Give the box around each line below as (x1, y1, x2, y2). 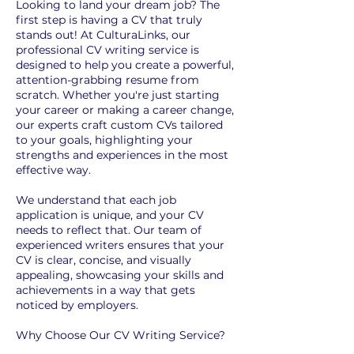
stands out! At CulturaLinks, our (16, 27, 190, 42)
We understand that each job (16, 192, 176, 207)
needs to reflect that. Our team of (16, 222, 201, 237)
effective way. (16, 162, 91, 177)
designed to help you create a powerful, (16, 57, 234, 72)
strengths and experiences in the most (16, 147, 228, 162)
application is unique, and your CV (16, 207, 204, 222)
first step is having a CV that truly (16, 12, 202, 27)
